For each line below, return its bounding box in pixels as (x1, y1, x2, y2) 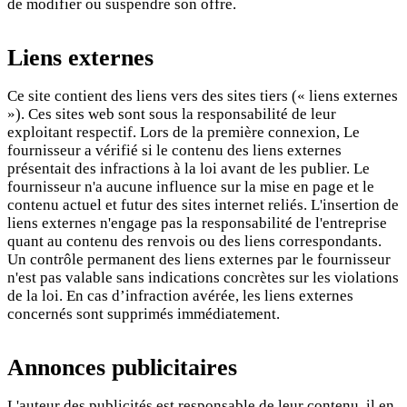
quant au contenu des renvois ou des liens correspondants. (7, 233, 382, 251)
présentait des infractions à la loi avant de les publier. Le (7, 160, 370, 178)
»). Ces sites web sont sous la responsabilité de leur (7, 105, 336, 124)
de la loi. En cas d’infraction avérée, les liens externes (7, 287, 353, 305)
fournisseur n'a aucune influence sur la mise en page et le (7, 178, 374, 196)
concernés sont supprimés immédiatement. (7, 305, 283, 323)
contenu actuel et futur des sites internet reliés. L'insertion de (7, 196, 399, 214)
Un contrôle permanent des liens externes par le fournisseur (7, 251, 391, 269)
